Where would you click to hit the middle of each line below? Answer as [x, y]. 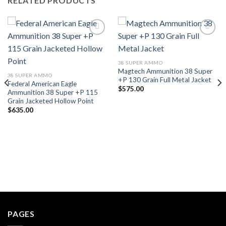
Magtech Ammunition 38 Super [165, 71]
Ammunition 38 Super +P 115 [52, 92]
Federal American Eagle [42, 83]
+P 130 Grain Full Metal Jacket [164, 79]
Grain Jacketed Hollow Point [50, 101]
